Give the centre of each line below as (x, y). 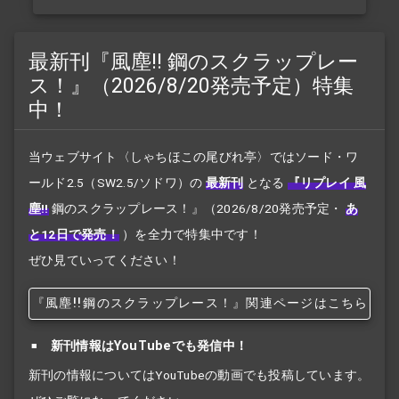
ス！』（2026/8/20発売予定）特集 (191, 86)
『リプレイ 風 (327, 183)
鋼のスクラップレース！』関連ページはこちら (226, 303)
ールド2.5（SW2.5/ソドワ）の (116, 183)
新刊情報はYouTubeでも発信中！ (149, 346)
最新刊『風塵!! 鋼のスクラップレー (193, 62)
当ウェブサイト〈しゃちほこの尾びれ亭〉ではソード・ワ (194, 157)
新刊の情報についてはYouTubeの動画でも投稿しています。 (199, 375)
